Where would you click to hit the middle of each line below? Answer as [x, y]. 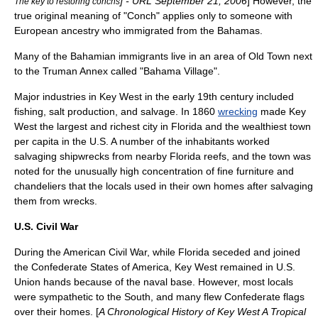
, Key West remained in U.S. [232, 267]
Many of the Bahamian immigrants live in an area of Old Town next [163, 56]
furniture [255, 171]
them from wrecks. [56, 201]
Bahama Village [179, 71]
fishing [29, 111]
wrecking [238, 111]
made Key [282, 111]
